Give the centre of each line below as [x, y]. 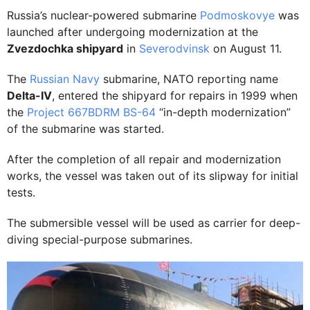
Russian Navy [65, 79]
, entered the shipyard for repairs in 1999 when [175, 95]
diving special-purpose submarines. [100, 239]
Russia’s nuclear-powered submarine [103, 15]
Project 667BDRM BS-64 [91, 112]
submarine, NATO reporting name [189, 79]
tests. [21, 192]
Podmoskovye [237, 15]
